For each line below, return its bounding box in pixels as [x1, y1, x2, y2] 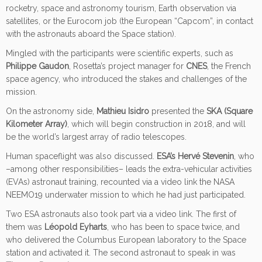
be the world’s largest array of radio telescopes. [6, 132, 187, 142]
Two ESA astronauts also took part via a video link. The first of [6, 209, 236, 219]
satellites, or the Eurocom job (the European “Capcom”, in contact [6, 16, 253, 26]
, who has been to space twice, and [107, 222, 240, 232]
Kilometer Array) [6, 119, 67, 129]
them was [6, 222, 44, 232]
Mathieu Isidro [96, 106, 149, 116]
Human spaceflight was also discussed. [6, 151, 157, 161]
